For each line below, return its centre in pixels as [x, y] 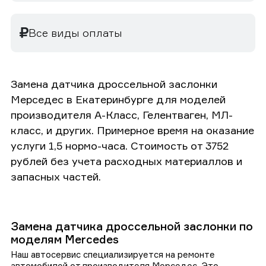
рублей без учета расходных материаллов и [126, 161]
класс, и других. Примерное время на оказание [132, 130]
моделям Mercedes [65, 239]
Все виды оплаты [75, 32]
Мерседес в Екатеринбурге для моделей [118, 99]
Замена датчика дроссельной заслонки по [132, 226]
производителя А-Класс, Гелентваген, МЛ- [122, 114]
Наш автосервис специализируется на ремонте [113, 254]
